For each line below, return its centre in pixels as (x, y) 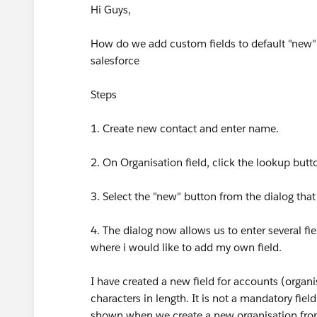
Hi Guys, (111, 10)
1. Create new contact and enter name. (185, 128)
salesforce (115, 60)
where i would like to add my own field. (186, 247)
